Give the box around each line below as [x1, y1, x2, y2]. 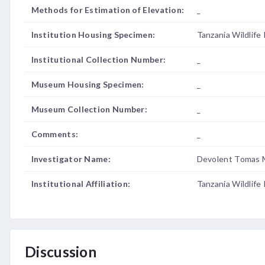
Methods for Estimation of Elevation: [31, 5, 185, 15]
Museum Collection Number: [31, 104, 147, 114]
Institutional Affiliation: [31, 179, 131, 189]
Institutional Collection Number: [31, 54, 166, 64]
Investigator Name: [31, 154, 111, 164]
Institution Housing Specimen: [31, 30, 156, 40]
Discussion [25, 243, 96, 260]
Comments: [31, 129, 79, 139]
